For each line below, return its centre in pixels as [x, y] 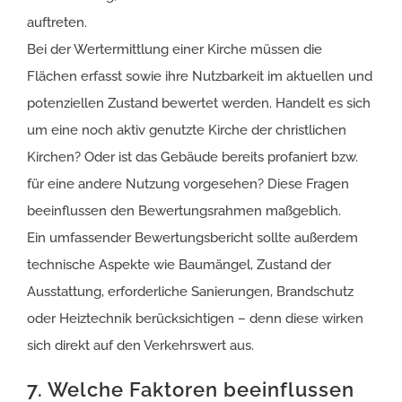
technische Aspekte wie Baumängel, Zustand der [179, 264]
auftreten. [57, 22]
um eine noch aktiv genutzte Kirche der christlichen [187, 130]
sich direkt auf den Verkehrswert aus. [140, 345]
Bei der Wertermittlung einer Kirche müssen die [175, 49]
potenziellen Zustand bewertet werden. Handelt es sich [199, 103]
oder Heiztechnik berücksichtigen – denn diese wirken [195, 318]
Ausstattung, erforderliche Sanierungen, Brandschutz [190, 291]
